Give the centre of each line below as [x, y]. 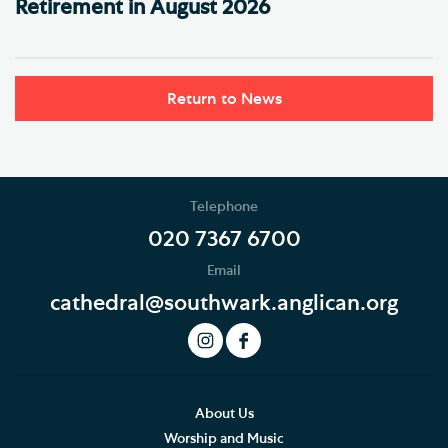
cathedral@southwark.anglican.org [224, 302]
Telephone [224, 206]
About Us [224, 414]
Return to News [224, 98]
